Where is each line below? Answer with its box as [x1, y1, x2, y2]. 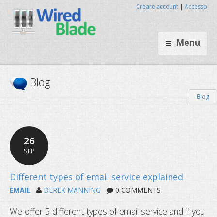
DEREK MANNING [44, 185, 101, 195]
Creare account [136, 2, 178, 11]
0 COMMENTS [113, 185, 161, 195]
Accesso [185, 2, 207, 11]
